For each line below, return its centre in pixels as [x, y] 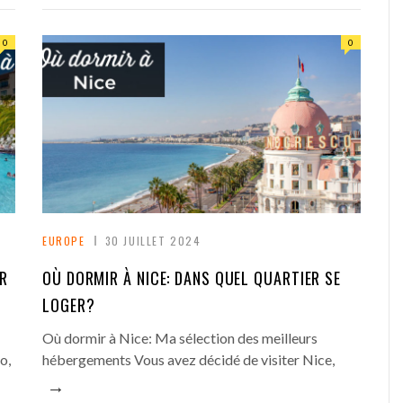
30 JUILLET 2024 [153, 241]
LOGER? [69, 305]
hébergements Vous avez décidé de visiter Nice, [188, 360]
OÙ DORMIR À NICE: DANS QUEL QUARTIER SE [192, 278]
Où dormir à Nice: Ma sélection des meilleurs [180, 338]
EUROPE [64, 241]
